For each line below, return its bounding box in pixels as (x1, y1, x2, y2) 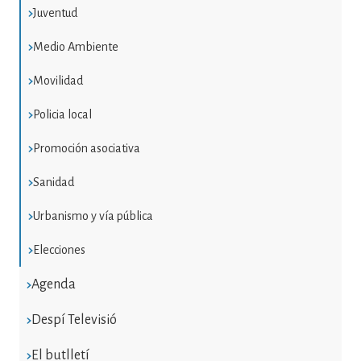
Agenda (31, 276, 76, 292)
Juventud (32, 6, 77, 19)
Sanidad (32, 175, 74, 189)
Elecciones (32, 243, 85, 256)
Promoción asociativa (32, 141, 140, 155)
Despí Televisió (31, 312, 117, 327)
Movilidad (32, 73, 83, 87)
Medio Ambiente (32, 39, 118, 53)
